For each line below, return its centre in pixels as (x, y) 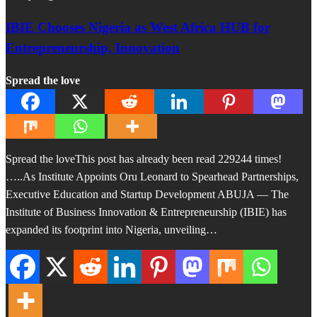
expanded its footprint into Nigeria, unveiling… (111, 229)
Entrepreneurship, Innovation (93, 47)
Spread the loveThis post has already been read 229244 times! (144, 158)
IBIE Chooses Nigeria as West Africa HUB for (138, 27)
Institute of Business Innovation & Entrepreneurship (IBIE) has (146, 212)
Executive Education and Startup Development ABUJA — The (147, 194)
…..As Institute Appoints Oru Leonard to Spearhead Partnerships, (152, 176)
